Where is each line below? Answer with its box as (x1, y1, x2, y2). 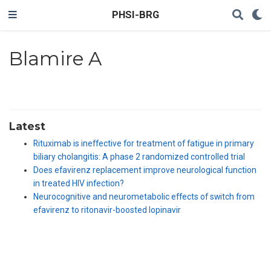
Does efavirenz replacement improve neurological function (33, 165, 256, 175)
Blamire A (8, 47, 102, 70)
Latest (9, 120, 45, 133)
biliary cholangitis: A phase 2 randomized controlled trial (33, 152, 245, 162)
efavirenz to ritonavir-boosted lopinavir (33, 205, 181, 215)
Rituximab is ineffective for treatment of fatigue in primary (33, 139, 254, 149)
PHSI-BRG (112, 9, 159, 21)
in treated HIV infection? (33, 178, 124, 189)
